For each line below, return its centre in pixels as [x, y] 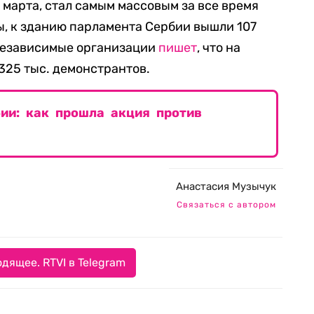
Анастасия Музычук [226, 187]
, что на [219, 48]
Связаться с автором [226, 205]
